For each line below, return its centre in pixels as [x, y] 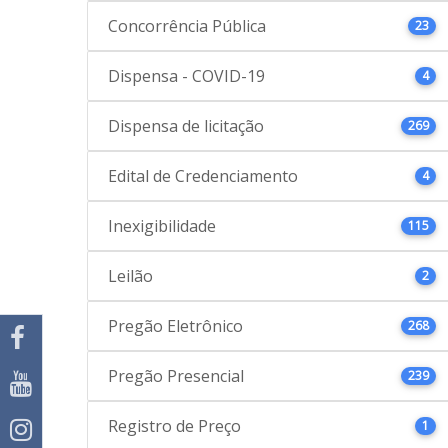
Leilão [130, 276]
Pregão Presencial [176, 376]
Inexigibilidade [162, 226]
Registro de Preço [174, 426]
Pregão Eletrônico [175, 326]
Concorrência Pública [187, 26]
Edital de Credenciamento [203, 176]
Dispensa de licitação [186, 126]
